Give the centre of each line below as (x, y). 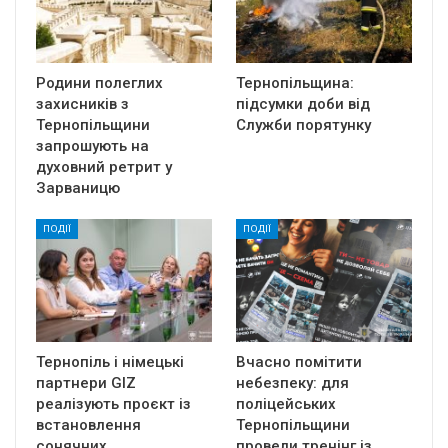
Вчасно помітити (299, 362)
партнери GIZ (86, 383)
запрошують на (92, 146)
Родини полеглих (99, 83)
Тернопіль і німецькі (110, 362)
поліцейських (286, 404)
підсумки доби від (303, 104)
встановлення (88, 425)
